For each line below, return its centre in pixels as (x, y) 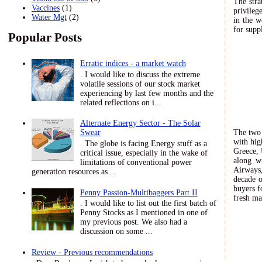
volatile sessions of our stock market (140, 84)
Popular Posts (45, 37)
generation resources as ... (74, 171)
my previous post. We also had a (133, 222)
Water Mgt (49, 17)
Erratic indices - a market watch (133, 63)
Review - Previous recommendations (92, 252)
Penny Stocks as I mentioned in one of (144, 213)
